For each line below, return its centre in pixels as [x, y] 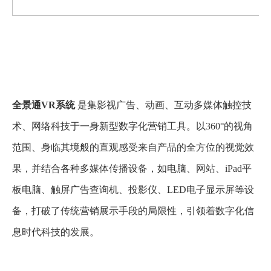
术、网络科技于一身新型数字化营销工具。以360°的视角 [132, 126]
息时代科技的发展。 [56, 232]
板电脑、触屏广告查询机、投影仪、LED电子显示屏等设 [133, 189]
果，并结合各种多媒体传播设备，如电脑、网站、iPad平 [132, 168]
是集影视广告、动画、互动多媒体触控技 [163, 105]
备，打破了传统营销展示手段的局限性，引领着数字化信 [133, 211]
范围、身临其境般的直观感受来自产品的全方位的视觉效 [133, 147]
